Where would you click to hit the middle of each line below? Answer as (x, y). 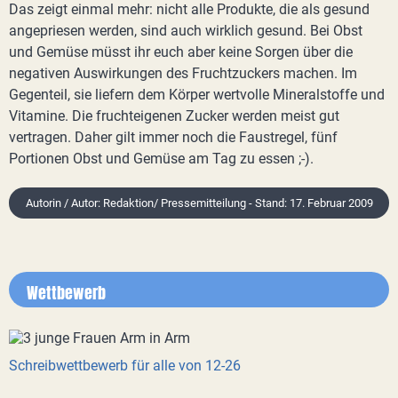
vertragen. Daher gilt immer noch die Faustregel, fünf (173, 137)
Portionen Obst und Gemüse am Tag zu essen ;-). (161, 159)
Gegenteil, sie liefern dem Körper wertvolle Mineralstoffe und (197, 95)
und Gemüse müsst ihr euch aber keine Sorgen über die (181, 52)
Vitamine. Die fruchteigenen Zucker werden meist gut (174, 116)
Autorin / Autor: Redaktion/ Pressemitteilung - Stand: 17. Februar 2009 (199, 203)
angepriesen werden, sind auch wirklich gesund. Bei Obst (186, 31)
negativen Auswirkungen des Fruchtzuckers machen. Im (183, 73)
